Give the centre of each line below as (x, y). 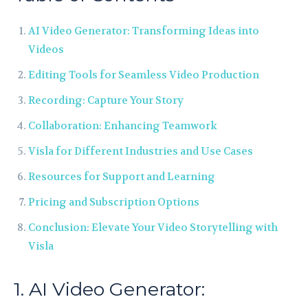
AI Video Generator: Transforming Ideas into (144, 31)
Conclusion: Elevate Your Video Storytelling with (153, 227)
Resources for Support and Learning (122, 176)
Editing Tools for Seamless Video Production (144, 75)
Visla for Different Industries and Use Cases (141, 151)
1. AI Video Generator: (109, 289)
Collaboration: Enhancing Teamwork (123, 125)
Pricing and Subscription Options (114, 202)
